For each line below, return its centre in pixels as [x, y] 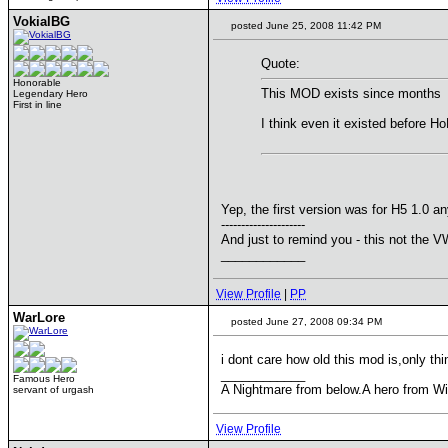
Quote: [280, 63]
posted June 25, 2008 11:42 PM [304, 25]
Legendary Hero [50, 93]
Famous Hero [44, 378]
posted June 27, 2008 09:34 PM [305, 321]
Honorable [37, 82]
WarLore [39, 317]
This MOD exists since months [351, 93]
